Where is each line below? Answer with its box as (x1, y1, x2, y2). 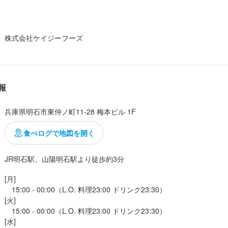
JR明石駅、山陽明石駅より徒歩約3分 (5, 153, 124, 164)
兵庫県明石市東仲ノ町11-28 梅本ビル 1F (5, 106, 136, 117)
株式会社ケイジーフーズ (5, 32, 83, 43)
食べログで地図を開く (23, 127, 95, 138)
